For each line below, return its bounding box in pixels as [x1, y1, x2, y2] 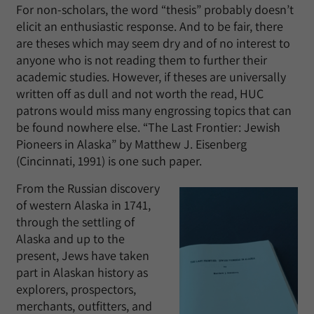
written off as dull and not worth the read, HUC [16, 86, 264, 102]
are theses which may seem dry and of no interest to [16, 35, 290, 51]
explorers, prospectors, [16, 281, 136, 297]
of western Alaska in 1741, [16, 197, 151, 213]
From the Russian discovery [16, 180, 160, 196]
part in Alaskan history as [16, 264, 148, 280]
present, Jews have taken [16, 247, 149, 264]
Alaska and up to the [16, 231, 125, 247]
